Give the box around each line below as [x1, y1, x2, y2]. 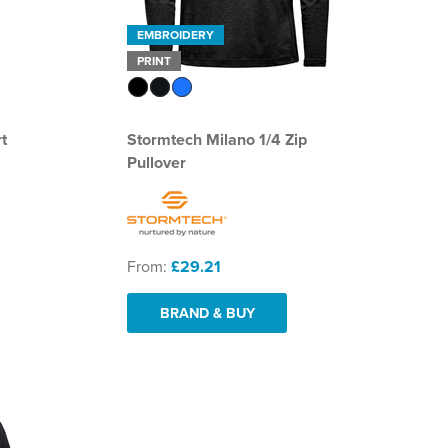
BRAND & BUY [159, 301, 255, 323]
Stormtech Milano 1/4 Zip [127, 127, 308, 151]
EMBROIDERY [137, 25, 215, 43]
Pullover [127, 150, 187, 174]
